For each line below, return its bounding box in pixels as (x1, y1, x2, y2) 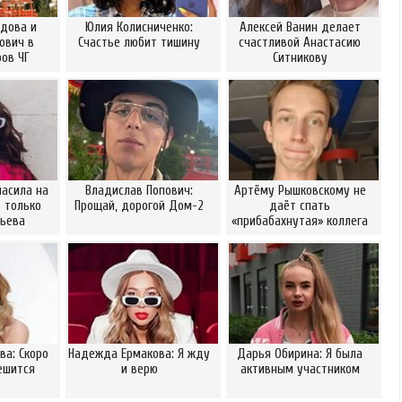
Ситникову (272, 50, 328, 66)
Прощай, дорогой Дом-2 (74, 198, 204, 214)
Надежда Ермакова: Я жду (68, 346, 210, 362)
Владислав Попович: (85, 183, 193, 198)
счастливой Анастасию (239, 35, 361, 50)
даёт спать (269, 198, 330, 214)
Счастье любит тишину (78, 35, 200, 50)
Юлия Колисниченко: (85, 20, 193, 35)
